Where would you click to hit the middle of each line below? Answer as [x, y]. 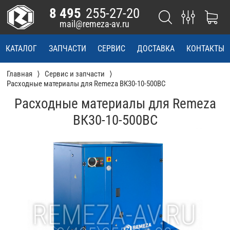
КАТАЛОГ [22, 49]
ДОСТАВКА [156, 49]
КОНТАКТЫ [205, 49]
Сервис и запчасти [75, 74]
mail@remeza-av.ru [94, 24]
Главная [20, 74]
